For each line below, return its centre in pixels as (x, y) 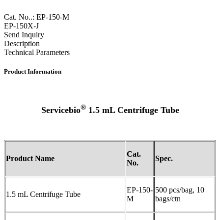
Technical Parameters (37, 52)
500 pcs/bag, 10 (180, 190)
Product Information (33, 71)
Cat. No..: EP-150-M (37, 17)
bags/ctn (168, 199)
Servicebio (61, 110)
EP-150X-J (21, 26)
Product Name (30, 159)
